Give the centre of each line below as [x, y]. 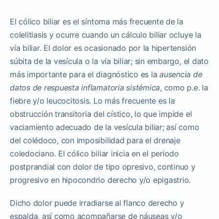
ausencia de [181, 74]
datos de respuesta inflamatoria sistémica [85, 87]
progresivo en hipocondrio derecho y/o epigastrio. [100, 180]
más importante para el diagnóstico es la [85, 74]
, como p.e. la [184, 87]
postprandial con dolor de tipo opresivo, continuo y [103, 166]
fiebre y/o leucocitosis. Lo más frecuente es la [92, 100]
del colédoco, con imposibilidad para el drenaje [95, 140]
